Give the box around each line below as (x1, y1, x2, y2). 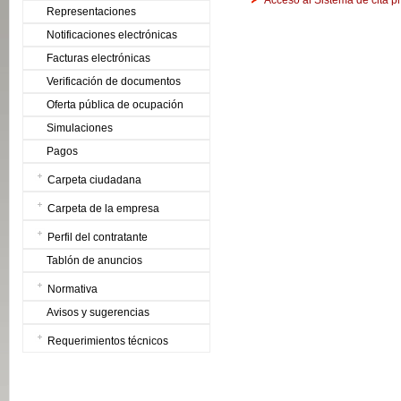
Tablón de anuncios (47, 254, 142, 267)
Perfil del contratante (47, 231, 148, 243)
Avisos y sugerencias (47, 306, 149, 319)
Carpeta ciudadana (47, 174, 141, 186)
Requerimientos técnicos (47, 335, 168, 347)
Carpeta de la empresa (47, 202, 159, 215)
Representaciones (47, 5, 136, 18)
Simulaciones (47, 122, 113, 134)
